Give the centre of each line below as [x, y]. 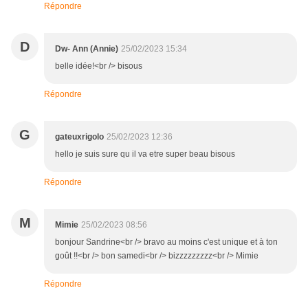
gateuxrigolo [79, 137]
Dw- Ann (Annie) [87, 49]
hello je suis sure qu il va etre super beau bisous [145, 154]
